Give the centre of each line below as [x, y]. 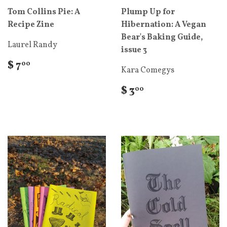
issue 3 [134, 50]
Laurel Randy [32, 45]
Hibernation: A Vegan [164, 25]
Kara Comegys [148, 71]
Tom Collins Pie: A [44, 12]
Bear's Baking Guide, [162, 38]
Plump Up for [148, 12]
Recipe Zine [31, 25]
